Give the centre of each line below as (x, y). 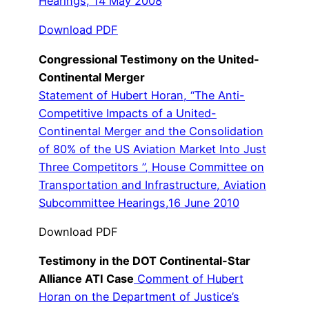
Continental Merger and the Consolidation (151, 131)
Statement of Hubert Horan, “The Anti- (142, 95)
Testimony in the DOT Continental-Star (144, 261)
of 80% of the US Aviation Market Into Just (152, 149)
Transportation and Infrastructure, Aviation (152, 185)
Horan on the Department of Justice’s (139, 297)
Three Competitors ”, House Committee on (151, 167)
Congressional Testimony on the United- (149, 59)
